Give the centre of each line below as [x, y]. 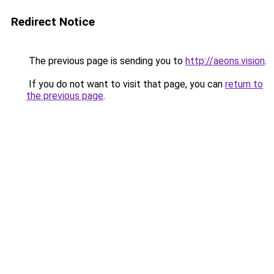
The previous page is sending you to [106, 61]
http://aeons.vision [225, 61]
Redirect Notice [53, 22]
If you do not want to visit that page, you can [126, 84]
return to [244, 84]
